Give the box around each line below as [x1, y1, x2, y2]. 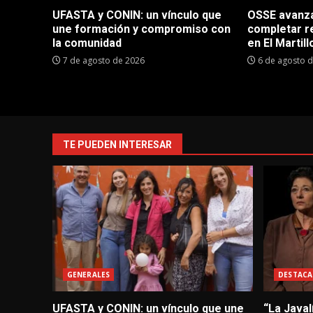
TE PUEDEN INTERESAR [63, 139, 172, 151]
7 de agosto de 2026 [61, 54, 145, 67]
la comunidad [52, 36, 122, 50]
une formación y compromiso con [52, 22, 231, 36]
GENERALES [67, 270, 110, 280]
